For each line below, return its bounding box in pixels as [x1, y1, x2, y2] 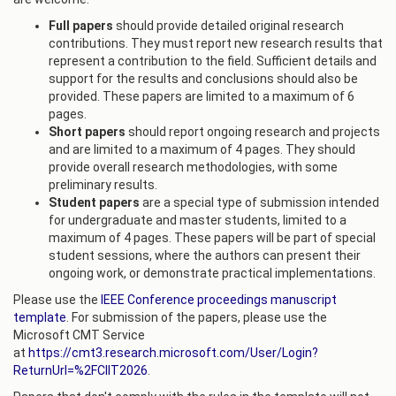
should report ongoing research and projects [126, 125, 380, 139]
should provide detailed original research [113, 19, 344, 33]
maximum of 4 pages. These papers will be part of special [49, 231, 376, 245]
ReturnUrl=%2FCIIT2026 [13, 363, 148, 377]
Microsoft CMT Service [13, 328, 145, 342]
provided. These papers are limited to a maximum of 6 [49, 89, 354, 103]
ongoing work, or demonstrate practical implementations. [49, 266, 376, 280]
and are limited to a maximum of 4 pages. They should [49, 142, 355, 156]
